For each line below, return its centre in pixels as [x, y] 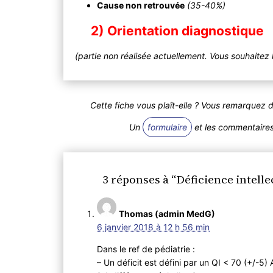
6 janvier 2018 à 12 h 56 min [154, 227]
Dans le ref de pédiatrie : [146, 249]
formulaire [168, 127]
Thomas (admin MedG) [167, 214]
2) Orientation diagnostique [178, 31]
